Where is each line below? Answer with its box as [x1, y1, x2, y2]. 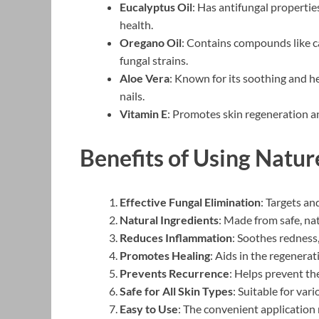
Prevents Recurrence [120, 266, 229, 280]
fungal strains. [120, 53, 188, 68]
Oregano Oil [120, 36, 182, 50]
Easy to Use [120, 301, 178, 315]
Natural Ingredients [120, 212, 219, 226]
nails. [120, 89, 145, 103]
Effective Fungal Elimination [120, 194, 261, 209]
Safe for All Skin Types [120, 283, 233, 298]
